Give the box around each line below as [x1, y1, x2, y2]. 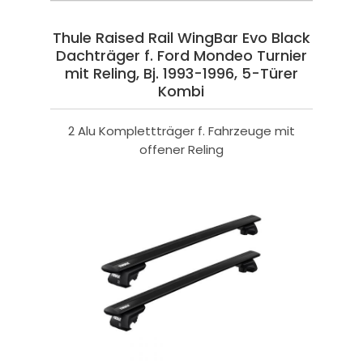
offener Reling [139, 141, 224, 159]
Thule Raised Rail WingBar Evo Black [52, 28, 310, 49]
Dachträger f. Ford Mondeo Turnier [55, 45, 307, 66]
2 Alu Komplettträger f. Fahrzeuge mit [67, 122, 295, 140]
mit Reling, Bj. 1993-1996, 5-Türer [64, 63, 298, 84]
